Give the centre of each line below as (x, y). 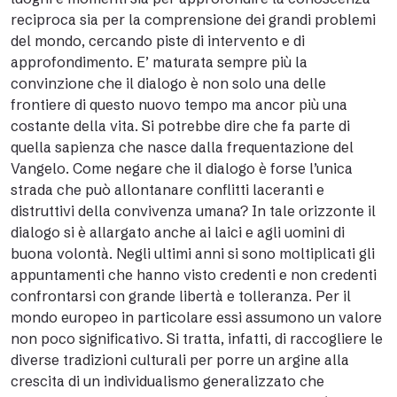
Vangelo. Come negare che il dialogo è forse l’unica (182, 168)
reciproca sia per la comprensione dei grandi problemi (193, 19)
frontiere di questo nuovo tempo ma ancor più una (179, 105)
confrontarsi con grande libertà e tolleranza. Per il (181, 296)
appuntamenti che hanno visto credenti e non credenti (194, 275)
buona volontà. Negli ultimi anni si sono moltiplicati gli (193, 253)
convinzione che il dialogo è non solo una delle (168, 83)
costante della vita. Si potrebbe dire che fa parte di (180, 126)
